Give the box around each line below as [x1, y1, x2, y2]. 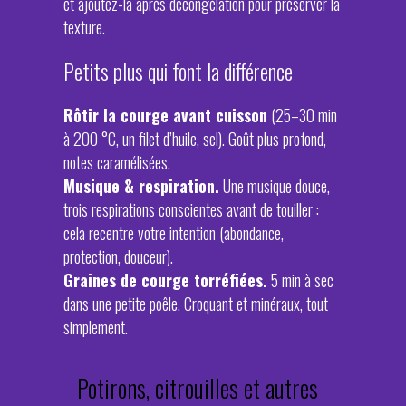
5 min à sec [267, 268, 333, 292]
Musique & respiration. [63, 174, 219, 198]
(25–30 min [267, 103, 337, 127]
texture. [63, 15, 105, 39]
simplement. [63, 315, 128, 339]
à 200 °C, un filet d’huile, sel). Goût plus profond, [63, 127, 326, 150]
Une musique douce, [219, 174, 330, 198]
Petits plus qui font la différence [63, 55, 293, 87]
